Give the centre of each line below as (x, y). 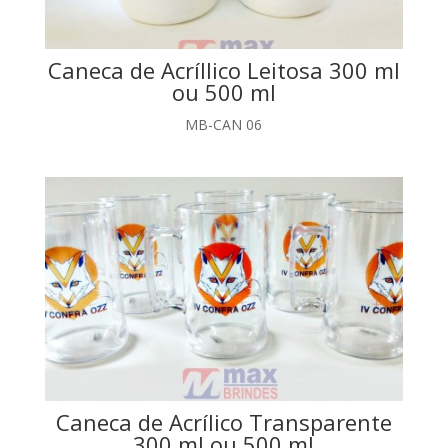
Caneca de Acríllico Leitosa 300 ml (223, 69)
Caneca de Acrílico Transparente (223, 422)
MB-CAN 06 (224, 124)
